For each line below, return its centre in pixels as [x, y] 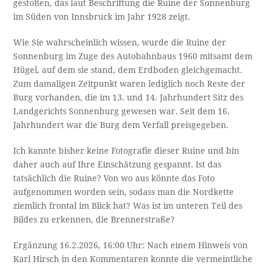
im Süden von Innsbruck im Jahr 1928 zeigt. [102, 17]
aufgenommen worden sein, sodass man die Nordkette [124, 192]
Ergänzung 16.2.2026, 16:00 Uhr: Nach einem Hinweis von [131, 246]
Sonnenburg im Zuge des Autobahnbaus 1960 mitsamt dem [133, 57]
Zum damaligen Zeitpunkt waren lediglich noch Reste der [130, 84]
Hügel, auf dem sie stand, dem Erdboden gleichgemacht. [128, 70]
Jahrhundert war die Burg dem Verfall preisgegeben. [121, 125]
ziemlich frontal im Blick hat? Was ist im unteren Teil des [128, 206]
